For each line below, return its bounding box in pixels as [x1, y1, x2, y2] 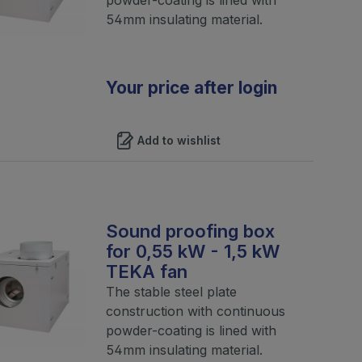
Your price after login [105, 77, 277, 98]
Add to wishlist [137, 133, 221, 147]
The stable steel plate [105, 283, 237, 300]
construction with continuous [105, 302, 285, 319]
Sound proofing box [105, 220, 275, 242]
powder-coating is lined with [105, 322, 276, 339]
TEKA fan [105, 260, 187, 282]
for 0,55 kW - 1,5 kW [105, 240, 280, 262]
